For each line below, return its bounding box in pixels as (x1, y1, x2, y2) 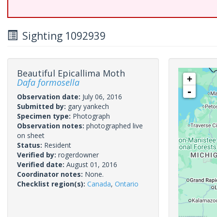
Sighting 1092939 (17, 29, 106, 43)
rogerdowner (58, 150, 99, 159)
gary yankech (68, 102, 109, 111)
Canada (87, 179, 111, 188)
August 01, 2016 (66, 160, 117, 169)
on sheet (17, 131, 45, 140)
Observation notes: (17, 121, 86, 130)
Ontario (115, 179, 139, 188)
